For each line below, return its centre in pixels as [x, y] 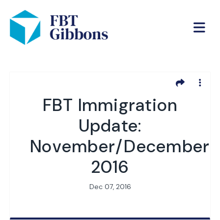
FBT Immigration [110, 105]
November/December [120, 146]
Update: [110, 125]
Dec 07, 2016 [110, 186]
